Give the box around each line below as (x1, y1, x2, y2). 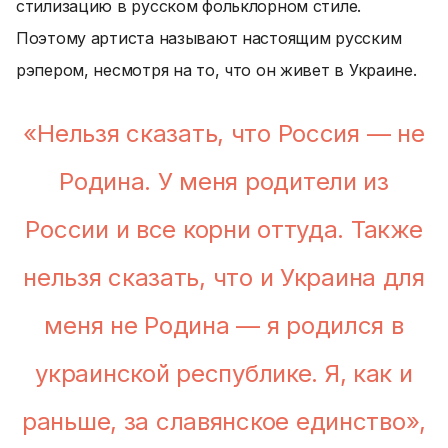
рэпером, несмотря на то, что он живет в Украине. (16, 60, 417, 80)
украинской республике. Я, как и (35, 359, 413, 388)
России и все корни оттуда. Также (25, 215, 423, 244)
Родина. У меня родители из (59, 167, 389, 196)
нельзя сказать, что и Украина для (23, 263, 425, 292)
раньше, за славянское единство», (21, 407, 427, 436)
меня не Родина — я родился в (44, 311, 404, 340)
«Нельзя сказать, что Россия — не (23, 119, 425, 148)
